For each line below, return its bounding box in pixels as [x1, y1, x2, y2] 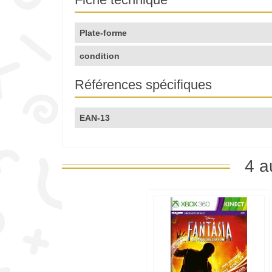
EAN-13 [80, 113, 110, 123]
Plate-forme [80, 28, 127, 38]
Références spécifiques [75, 77, 212, 93]
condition [80, 51, 120, 61]
